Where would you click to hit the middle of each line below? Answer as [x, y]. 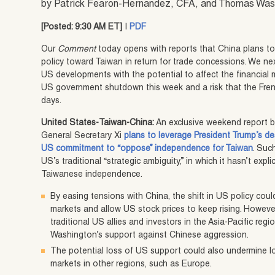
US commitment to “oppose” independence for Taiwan [147, 149]
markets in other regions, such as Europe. [131, 264]
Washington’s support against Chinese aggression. [150, 235]
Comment [77, 49]
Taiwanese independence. [92, 175]
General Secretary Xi [83, 136]
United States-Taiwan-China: [98, 123]
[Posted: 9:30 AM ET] [83, 27]
